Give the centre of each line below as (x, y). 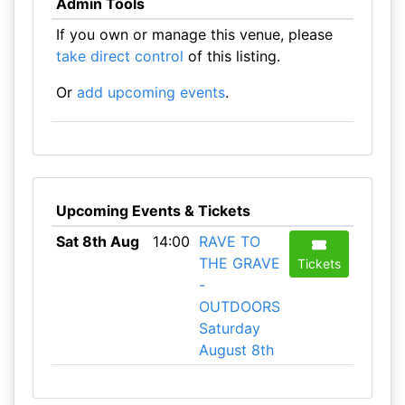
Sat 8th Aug (97, 241)
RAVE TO (229, 241)
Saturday (229, 328)
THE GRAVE (239, 263)
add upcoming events (151, 92)
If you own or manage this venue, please (194, 34)
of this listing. (231, 56)
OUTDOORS (239, 306)
